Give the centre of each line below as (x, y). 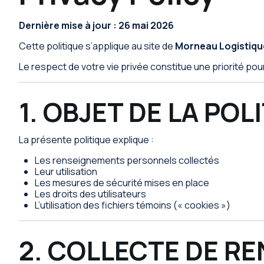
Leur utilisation (66, 171)
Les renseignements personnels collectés (127, 160)
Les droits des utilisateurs (91, 194)
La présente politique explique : (86, 139)
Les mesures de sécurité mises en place (122, 182)
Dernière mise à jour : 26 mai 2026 (96, 25)
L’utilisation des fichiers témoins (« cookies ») (133, 205)
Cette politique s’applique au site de (97, 46)
